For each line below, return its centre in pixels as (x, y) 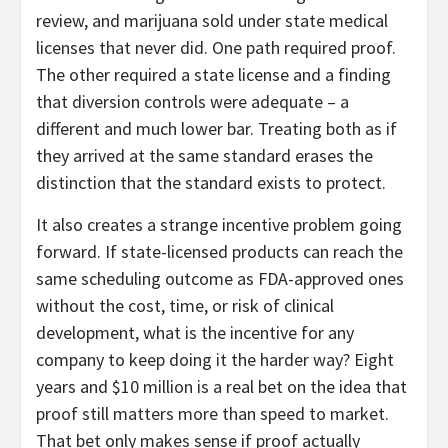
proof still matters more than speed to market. (212, 414)
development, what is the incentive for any (195, 333)
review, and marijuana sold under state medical (212, 21)
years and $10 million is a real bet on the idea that (221, 387)
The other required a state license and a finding (213, 75)
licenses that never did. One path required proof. (216, 48)
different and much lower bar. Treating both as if (216, 129)
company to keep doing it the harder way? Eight (215, 360)
